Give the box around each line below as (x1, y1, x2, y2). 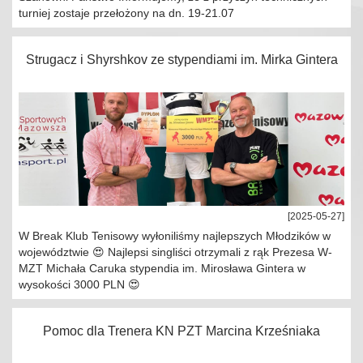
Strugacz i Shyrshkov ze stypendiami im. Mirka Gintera (25, 53, 338, 66)
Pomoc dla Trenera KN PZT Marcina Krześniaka (43, 324, 320, 338)
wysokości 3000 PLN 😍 (19, 278, 140, 291)
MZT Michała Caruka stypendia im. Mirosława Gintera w (19, 262, 305, 275)
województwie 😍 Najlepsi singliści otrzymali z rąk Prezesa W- (19, 246, 332, 258)
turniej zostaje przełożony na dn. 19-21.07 (19, 6, 234, 19)
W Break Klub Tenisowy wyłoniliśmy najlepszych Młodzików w (19, 229, 331, 242)
